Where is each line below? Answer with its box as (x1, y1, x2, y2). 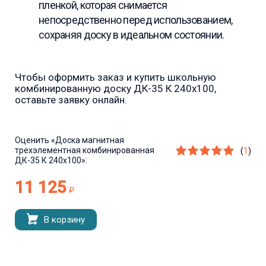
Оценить (15, 135, 49, 145)
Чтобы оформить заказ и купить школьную (15, 71, 216, 84)
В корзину (44, 214, 85, 226)
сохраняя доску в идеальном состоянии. (39, 28, 224, 42)
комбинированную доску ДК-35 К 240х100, (15, 83, 216, 95)
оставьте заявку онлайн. (15, 94, 127, 106)
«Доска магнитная (49, 135, 124, 145)
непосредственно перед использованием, (39, 14, 233, 27)
